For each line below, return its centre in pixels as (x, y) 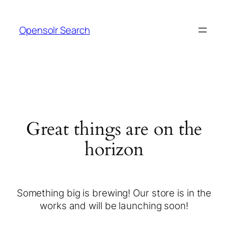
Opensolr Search (55, 30)
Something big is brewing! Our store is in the (114, 193)
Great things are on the (114, 129)
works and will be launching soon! (114, 205)
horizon (114, 150)
